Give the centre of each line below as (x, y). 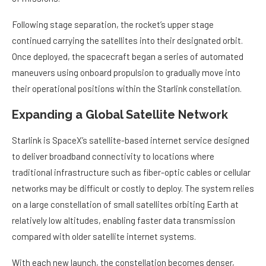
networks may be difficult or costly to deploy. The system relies (133, 189)
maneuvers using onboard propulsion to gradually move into (126, 73)
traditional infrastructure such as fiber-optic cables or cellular (131, 172)
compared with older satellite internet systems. (104, 237)
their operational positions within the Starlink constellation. (127, 89)
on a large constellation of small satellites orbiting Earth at (125, 205)
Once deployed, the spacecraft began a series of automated (128, 57)
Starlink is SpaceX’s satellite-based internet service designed (131, 140)
